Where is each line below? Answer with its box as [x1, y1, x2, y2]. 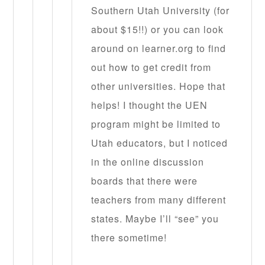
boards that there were [91, 174, 198, 188]
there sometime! [91, 231, 167, 244]
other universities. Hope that [91, 79, 226, 93]
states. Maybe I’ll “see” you [91, 212, 219, 225]
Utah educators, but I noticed [91, 136, 228, 150]
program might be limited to [91, 117, 221, 131]
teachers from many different [91, 193, 227, 206]
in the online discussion [91, 155, 205, 169]
